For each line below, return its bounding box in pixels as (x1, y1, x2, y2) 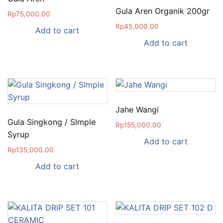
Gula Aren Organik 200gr (115, 5, 210, 16)
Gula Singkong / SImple (7, 116, 96, 127)
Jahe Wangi (115, 104, 159, 114)
